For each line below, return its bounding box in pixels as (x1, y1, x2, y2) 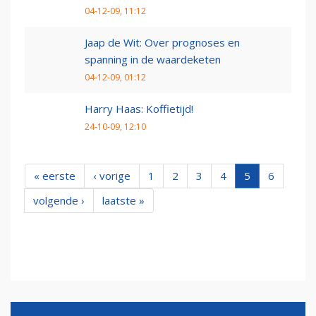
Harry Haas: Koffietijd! (85, 101, 193, 116)
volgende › (33, 193, 85, 207)
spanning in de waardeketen (85, 51, 221, 66)
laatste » (102, 193, 145, 207)
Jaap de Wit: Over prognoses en (85, 35, 240, 49)
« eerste (34, 168, 75, 183)
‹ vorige (93, 168, 130, 183)
